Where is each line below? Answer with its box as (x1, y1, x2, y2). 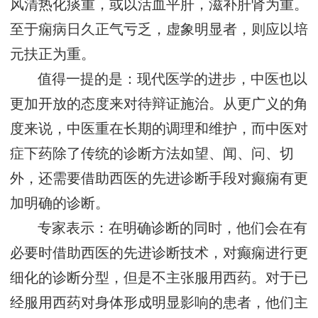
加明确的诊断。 (10, 196, 109, 212)
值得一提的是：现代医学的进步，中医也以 (38, 72, 308, 87)
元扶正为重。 (10, 47, 95, 62)
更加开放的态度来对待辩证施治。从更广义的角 (10, 97, 308, 112)
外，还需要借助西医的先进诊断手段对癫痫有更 (10, 171, 308, 187)
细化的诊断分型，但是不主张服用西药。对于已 (10, 270, 308, 286)
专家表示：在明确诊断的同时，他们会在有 (38, 221, 308, 236)
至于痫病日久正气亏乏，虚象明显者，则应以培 (10, 22, 308, 38)
